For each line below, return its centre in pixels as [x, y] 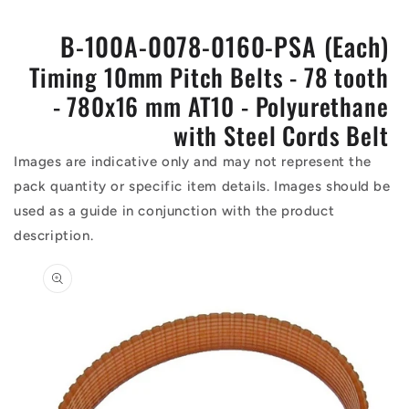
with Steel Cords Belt [281, 135]
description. [54, 236]
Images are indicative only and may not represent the [193, 162]
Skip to [39, 252]
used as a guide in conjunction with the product [174, 211]
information [55, 285]
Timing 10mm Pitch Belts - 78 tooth [209, 77]
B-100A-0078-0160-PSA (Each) [224, 46]
